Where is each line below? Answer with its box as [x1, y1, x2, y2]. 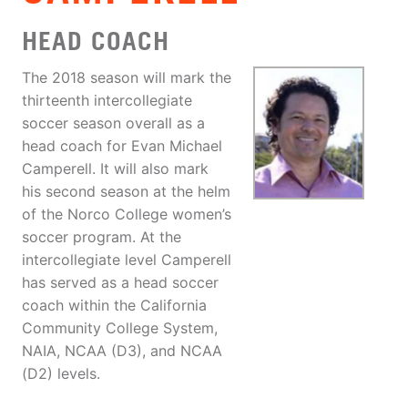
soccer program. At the [22, 228, 181, 247]
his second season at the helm [22, 182, 230, 201]
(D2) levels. [22, 364, 100, 383]
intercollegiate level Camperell [22, 250, 231, 270]
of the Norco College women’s [22, 205, 231, 224]
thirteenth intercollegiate [22, 91, 192, 110]
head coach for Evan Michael [22, 137, 222, 156]
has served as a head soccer [22, 273, 219, 292]
